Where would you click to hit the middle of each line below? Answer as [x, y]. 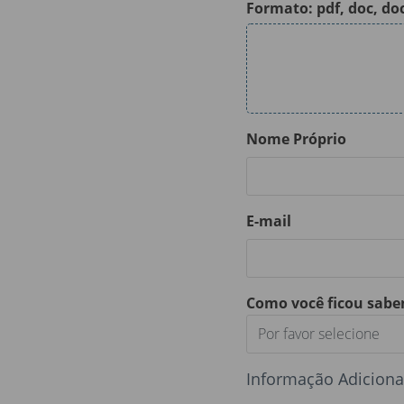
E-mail [268, 220]
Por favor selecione [318, 333]
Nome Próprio [296, 138]
